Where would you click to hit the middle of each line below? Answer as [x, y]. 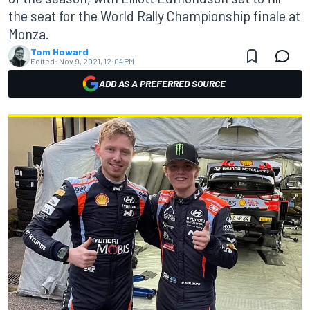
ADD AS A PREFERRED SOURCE [162, 83]
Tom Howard [60, 52]
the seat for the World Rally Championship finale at [154, 15]
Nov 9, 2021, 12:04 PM [97, 61]
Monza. [29, 33]
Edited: [44, 61]
